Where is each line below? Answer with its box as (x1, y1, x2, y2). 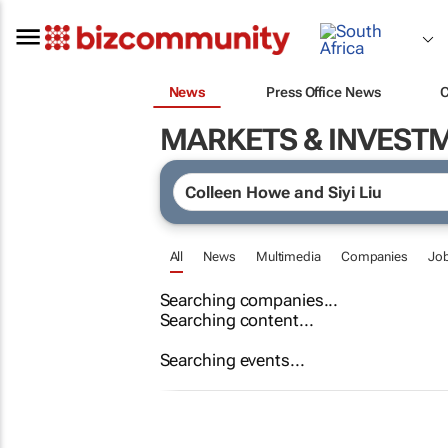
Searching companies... (159, 290, 339, 310)
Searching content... (159, 310, 314, 330)
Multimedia (255, 249, 321, 264)
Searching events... (159, 350, 305, 370)
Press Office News (266, 83, 381, 100)
